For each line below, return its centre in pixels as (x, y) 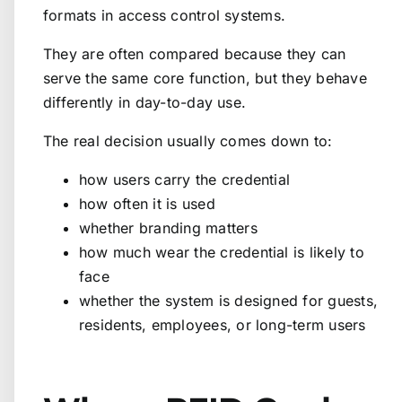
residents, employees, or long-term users (223, 324)
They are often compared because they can (195, 53)
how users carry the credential (185, 179)
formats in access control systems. (165, 15)
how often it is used (147, 203)
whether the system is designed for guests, (229, 300)
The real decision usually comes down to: (188, 140)
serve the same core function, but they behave (205, 78)
